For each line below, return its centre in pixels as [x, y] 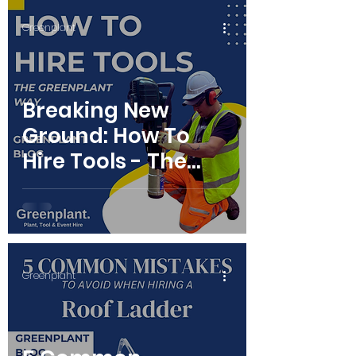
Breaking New [95, 111]
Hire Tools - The [104, 162]
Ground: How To [106, 136]
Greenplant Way [110, 187]
